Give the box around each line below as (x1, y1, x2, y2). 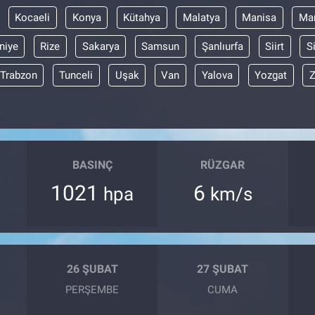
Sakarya (82, 39, 120, 53)
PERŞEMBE (65, 283, 120, 296)
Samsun (141, 39, 180, 53)
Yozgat (255, 68, 287, 82)
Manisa (242, 11, 276, 24)
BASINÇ (72, 158, 112, 172)
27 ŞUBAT (197, 262, 249, 276)
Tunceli (59, 68, 93, 82)
